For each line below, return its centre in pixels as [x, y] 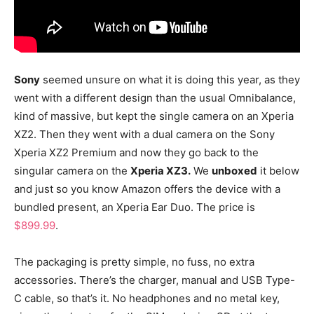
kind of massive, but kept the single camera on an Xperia [154, 116]
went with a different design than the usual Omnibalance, [155, 97]
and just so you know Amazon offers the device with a [147, 189]
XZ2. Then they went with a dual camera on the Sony [144, 134]
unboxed [234, 170]
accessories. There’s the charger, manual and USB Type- [155, 280]
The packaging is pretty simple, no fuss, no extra [134, 261]
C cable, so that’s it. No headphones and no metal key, [147, 298]
